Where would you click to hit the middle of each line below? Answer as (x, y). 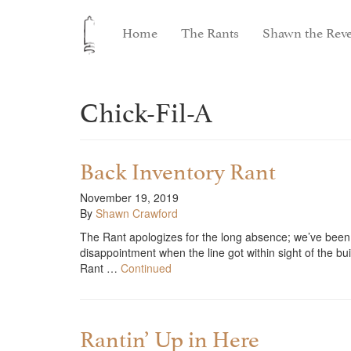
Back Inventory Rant (178, 169)
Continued (146, 268)
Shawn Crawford (137, 213)
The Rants (210, 31)
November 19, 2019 (129, 197)
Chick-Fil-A (146, 109)
